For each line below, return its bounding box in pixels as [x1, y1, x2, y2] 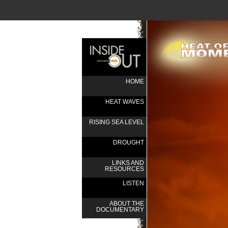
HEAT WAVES [105, 98, 144, 105]
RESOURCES [105, 165, 144, 173]
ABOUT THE [109, 200, 144, 207]
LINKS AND [112, 159, 144, 166]
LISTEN [123, 180, 144, 187]
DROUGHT [113, 139, 144, 146]
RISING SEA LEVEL [89, 119, 144, 126]
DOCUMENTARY [96, 206, 144, 213]
